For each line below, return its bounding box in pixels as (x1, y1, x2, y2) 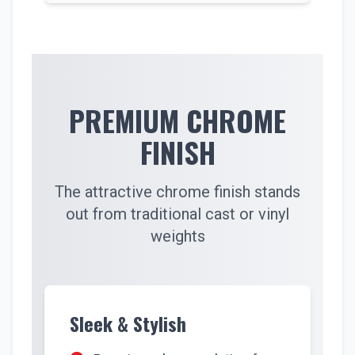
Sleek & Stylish (70, 309, 186, 338)
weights (150, 227, 205, 246)
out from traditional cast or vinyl (66, 204, 289, 223)
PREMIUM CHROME (69, 99, 286, 141)
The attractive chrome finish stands (55, 182, 300, 201)
